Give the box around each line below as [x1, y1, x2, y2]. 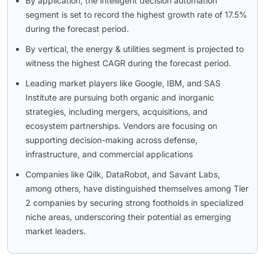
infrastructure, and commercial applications [25, 148, 193, 159]
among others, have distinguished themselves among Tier [25, 183, 248, 193]
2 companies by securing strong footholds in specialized [25, 197, 244, 208]
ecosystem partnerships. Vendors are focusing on [25, 120, 217, 131]
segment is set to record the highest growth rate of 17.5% [25, 9, 247, 20]
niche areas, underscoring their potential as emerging [25, 211, 231, 222]
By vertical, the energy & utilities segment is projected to [25, 43, 244, 54]
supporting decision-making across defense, [25, 134, 198, 145]
